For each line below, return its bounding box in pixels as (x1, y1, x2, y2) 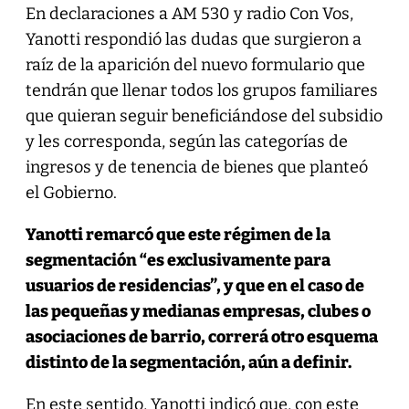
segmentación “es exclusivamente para (25, 249, 330, 270)
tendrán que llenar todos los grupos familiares (25, 79, 378, 100)
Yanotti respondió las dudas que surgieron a (25, 28, 362, 49)
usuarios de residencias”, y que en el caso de (25, 275, 364, 296)
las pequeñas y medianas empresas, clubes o (25, 300, 371, 321)
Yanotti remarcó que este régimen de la (25, 224, 330, 245)
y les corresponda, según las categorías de (25, 131, 348, 152)
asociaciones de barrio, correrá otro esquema (25, 326, 378, 347)
